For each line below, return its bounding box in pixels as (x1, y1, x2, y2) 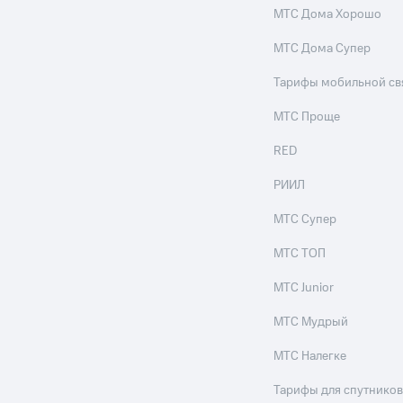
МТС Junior (273, 279, 335, 298)
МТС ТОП (273, 245, 327, 264)
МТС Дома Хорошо (273, 5, 382, 24)
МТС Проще (273, 108, 341, 127)
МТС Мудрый (273, 313, 349, 332)
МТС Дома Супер (273, 40, 372, 58)
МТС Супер (273, 210, 337, 229)
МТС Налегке (273, 347, 347, 366)
